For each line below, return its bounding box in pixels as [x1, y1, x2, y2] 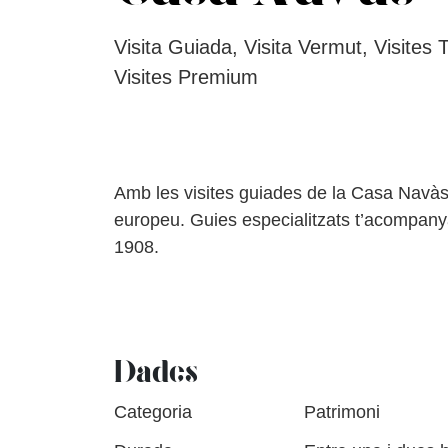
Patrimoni [304, 401, 380, 422]
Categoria [114, 401, 192, 422]
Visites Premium [114, 65, 258, 88]
